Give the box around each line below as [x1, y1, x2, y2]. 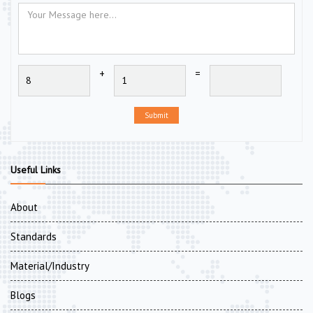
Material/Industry [10, 259, 89, 273]
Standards [10, 230, 57, 244]
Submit [145, 110, 168, 121]
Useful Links [10, 163, 61, 177]
